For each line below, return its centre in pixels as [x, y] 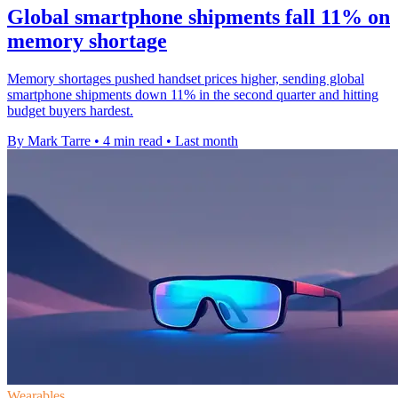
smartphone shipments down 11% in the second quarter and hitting [193, 95]
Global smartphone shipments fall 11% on [199, 17]
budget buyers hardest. [70, 111]
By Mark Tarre [49, 141]
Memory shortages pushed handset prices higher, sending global [186, 79]
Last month [207, 141]
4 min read [133, 141]
